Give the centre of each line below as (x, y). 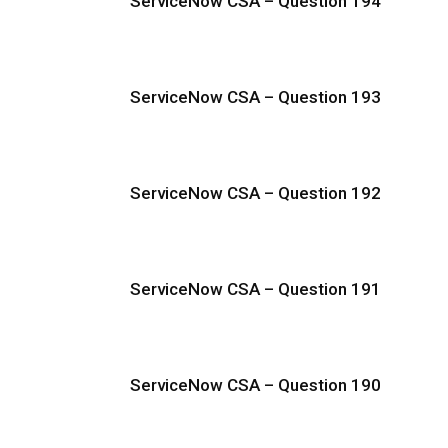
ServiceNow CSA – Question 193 (255, 97)
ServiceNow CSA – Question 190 (255, 385)
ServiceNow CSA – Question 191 (255, 289)
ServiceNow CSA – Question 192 (255, 193)
